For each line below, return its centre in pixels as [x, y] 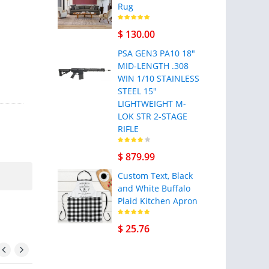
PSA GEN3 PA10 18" [156, 53]
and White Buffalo [154, 188]
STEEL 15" [137, 91]
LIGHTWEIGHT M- [152, 104]
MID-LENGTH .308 [153, 66]
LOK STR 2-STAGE [152, 116]
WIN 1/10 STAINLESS [158, 78]
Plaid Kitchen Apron [157, 201]
